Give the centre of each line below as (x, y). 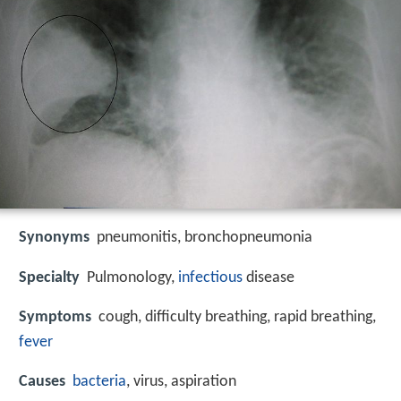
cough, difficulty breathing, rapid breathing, (237, 317)
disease (269, 277)
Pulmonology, (132, 277)
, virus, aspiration (181, 381)
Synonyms (54, 238)
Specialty (49, 277)
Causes (42, 381)
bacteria (99, 381)
